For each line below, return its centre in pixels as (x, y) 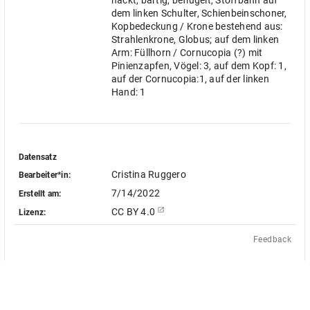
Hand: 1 (128, 92)
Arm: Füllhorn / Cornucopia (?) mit (187, 53)
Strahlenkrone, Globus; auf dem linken (195, 39)
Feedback (273, 239)
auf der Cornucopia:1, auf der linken (190, 79)
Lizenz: (32, 212)
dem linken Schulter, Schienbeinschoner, (199, 13)
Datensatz (37, 157)
